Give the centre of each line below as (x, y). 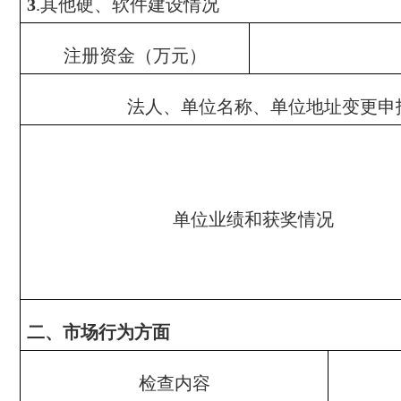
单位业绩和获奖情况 (253, 219)
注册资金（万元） (135, 55)
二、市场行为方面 (98, 332)
